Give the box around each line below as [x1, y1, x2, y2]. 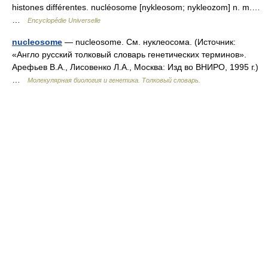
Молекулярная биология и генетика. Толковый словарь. [28, 77, 200, 84]
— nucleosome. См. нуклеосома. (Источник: [62, 37, 236, 47]
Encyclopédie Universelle [28, 17, 100, 24]
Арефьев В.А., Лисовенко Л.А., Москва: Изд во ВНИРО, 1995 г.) [12, 62, 258, 72]
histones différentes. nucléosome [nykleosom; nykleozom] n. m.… [12, 2, 260, 12]
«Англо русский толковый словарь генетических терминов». [12, 50, 246, 59]
